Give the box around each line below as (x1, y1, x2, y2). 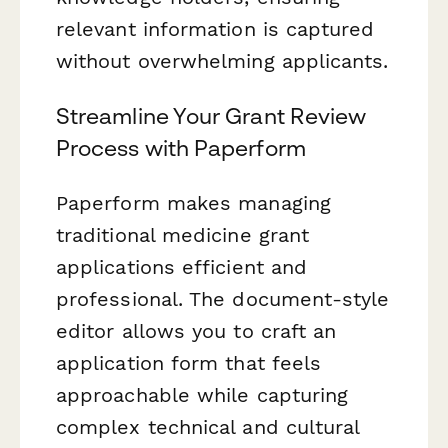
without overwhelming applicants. (56, 49, 389, 74)
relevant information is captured (56, 17, 375, 42)
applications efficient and (56, 255, 308, 280)
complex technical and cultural (56, 415, 360, 440)
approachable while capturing (56, 383, 349, 408)
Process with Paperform (56, 135, 306, 162)
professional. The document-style (56, 287, 390, 312)
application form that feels (56, 351, 322, 376)
